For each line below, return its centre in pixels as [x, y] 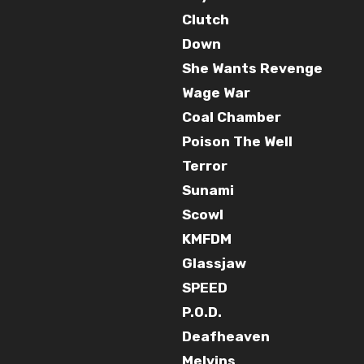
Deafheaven [226, 336]
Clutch [206, 19]
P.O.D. [202, 312]
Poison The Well [237, 141]
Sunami [208, 190]
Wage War [216, 92]
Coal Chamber [232, 117]
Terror [205, 165]
